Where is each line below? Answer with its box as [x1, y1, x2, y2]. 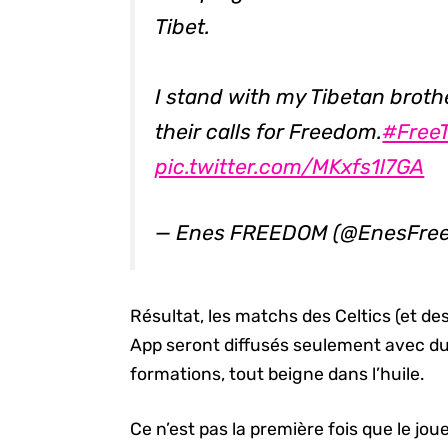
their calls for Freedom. [155, 118, 383, 144]
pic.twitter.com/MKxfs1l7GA [155, 153, 425, 179]
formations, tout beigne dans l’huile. [130, 363, 425, 384]
